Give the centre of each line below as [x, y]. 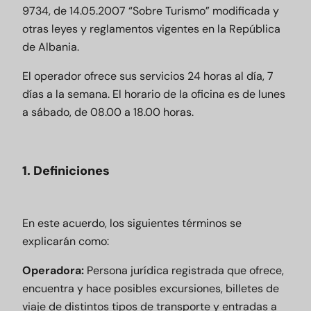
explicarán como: [66, 241]
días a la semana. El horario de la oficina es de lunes [154, 94]
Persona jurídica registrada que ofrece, [184, 270]
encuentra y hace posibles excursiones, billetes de [151, 288]
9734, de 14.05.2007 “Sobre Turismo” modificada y [151, 11]
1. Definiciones [66, 171]
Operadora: [53, 270]
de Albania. [51, 47]
